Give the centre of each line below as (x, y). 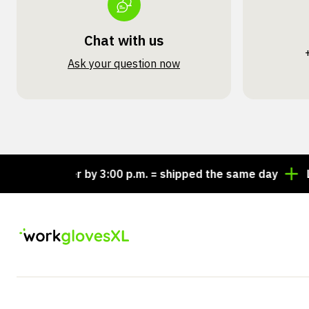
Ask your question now (124, 63)
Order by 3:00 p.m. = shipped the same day (125, 174)
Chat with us (124, 40)
